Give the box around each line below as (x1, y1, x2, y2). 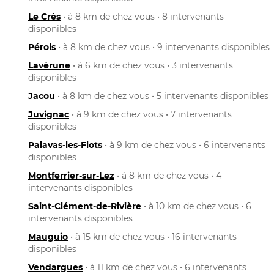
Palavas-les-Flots (28, 139, 102, 150)
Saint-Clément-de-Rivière (28, 200, 141, 212)
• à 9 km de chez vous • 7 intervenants (69, 108, 232, 120)
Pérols (28, 41, 56, 53)
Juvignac (28, 108, 69, 120)
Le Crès (28, 10, 61, 22)
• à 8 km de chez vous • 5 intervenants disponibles (55, 90, 268, 102)
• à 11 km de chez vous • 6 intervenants (83, 261, 246, 273)
